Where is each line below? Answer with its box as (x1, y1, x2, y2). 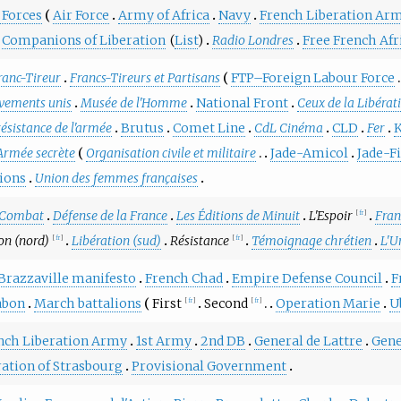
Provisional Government (131, 357, 286, 374)
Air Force (52, 6, 109, 23)
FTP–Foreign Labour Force (230, 69, 395, 86)
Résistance (169, 232, 229, 249)
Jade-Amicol (269, 144, 348, 161)
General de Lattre (253, 332, 363, 349)
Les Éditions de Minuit (175, 207, 300, 224)
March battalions (33, 294, 141, 311)
